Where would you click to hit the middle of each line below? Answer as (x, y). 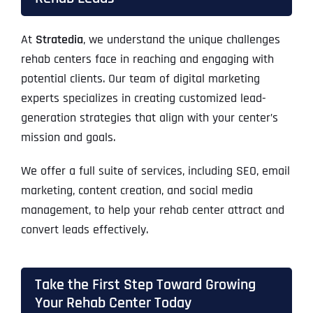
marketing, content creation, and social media (137, 191)
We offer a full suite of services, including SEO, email (155, 171)
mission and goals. (68, 138)
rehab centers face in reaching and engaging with (147, 59)
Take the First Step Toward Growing (145, 285)
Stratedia (59, 40)
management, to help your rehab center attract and (152, 210)
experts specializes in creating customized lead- (143, 99)
